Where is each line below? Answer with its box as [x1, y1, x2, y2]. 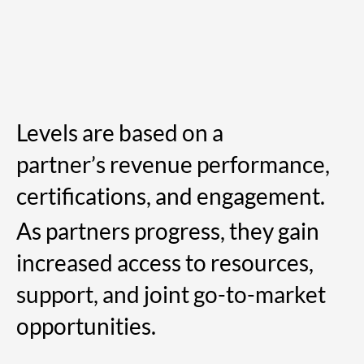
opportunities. [16, 312, 156, 340]
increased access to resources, [16, 249, 314, 277]
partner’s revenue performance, [16, 150, 330, 179]
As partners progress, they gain [16, 217, 319, 245]
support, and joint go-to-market [16, 280, 326, 309]
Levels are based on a [16, 119, 223, 147]
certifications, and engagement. [16, 182, 325, 210]
